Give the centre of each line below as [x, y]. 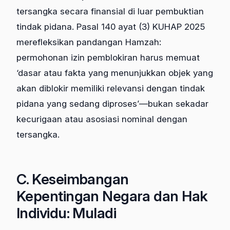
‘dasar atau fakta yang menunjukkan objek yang [115, 73]
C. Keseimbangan [73, 179]
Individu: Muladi [66, 213]
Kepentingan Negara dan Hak [112, 196]
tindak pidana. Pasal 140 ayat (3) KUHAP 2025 [111, 27]
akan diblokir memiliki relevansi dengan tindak [111, 89]
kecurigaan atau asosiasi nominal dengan [102, 119]
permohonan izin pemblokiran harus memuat [108, 58]
